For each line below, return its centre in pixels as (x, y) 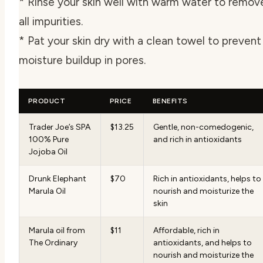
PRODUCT (47, 101)
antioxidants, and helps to (203, 242)
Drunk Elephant (58, 178)
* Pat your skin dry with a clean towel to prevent (140, 41)
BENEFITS (170, 101)
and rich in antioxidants (198, 139)
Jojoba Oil (48, 151)
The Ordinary (53, 242)
